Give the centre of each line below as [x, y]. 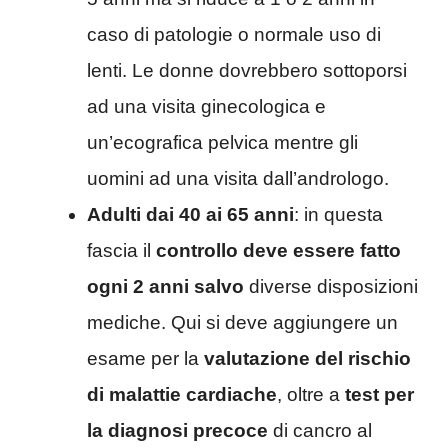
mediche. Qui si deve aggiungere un [242, 322]
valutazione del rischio [307, 358]
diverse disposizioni [331, 286]
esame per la [145, 358]
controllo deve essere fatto [278, 250]
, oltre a [311, 394]
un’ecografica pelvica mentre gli [222, 142]
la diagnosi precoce [177, 430]
